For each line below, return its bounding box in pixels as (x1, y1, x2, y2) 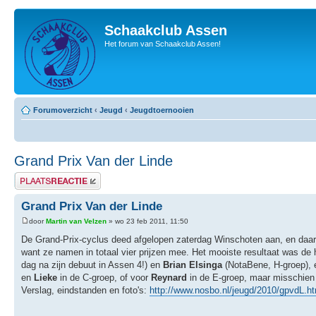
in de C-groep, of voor (57, 272, 151, 284)
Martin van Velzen (46, 217, 107, 226)
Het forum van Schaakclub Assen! (104, 39, 221, 48)
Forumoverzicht (33, 106, 92, 114)
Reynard (151, 272, 187, 284)
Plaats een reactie (14, 172, 75, 181)
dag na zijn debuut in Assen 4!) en (21, 260, 163, 271)
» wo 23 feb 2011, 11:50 (107, 217, 188, 226)
